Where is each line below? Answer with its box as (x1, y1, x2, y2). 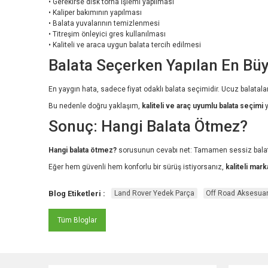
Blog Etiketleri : (48, 188, 105, 198)
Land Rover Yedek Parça (114, 189, 194, 198)
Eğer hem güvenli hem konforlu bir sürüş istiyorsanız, (48, 162, 226, 171)
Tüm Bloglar (57, 215, 97, 224)
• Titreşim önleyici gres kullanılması (48, 29, 166, 38)
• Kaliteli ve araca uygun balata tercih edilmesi (48, 40, 201, 49)
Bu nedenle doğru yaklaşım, (48, 101, 142, 110)
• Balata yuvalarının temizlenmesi (48, 19, 160, 28)
